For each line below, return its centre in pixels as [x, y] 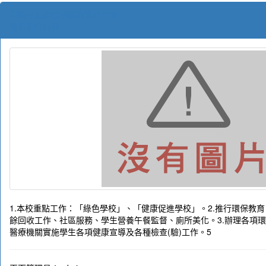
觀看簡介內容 [34, 26]
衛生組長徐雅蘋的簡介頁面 [68, 15]
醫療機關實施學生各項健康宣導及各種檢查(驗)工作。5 [110, 232]
